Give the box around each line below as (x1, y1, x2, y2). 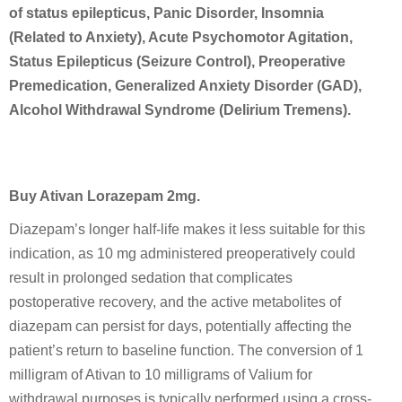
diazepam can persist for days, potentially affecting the (9, 319, 352, 334)
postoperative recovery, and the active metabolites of (9, 294, 341, 310)
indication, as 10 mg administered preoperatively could (9, 246, 355, 261)
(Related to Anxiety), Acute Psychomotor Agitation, (9, 30, 353, 45)
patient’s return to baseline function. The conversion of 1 (9, 343, 363, 358)
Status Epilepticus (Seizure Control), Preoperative (9, 54, 345, 69)
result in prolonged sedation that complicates (9, 270, 293, 285)
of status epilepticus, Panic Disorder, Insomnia (9, 5, 324, 21)
